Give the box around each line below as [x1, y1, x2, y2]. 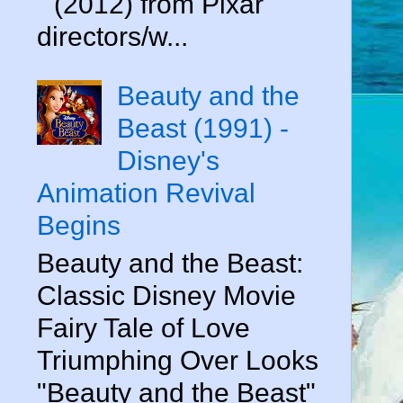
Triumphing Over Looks [37, 345, 318, 375]
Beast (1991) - [117, 112, 289, 143]
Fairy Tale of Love [37, 312, 250, 343]
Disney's [117, 145, 219, 175]
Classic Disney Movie [37, 280, 296, 310]
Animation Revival [37, 177, 255, 208]
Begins [37, 210, 121, 240]
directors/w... [37, 21, 188, 51]
